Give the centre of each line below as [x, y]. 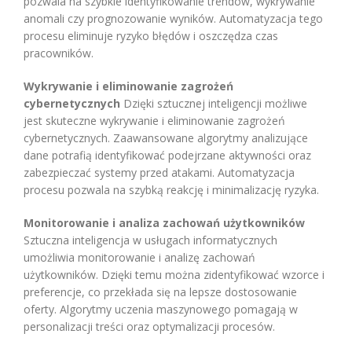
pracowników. [59, 53]
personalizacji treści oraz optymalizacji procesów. [149, 326]
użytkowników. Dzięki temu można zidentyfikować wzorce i [174, 274]
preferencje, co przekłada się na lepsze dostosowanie [160, 291]
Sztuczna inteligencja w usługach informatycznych [150, 240]
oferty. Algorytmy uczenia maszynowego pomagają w [161, 309]
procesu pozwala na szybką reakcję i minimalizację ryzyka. [171, 189]
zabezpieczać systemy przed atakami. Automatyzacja [159, 172]
